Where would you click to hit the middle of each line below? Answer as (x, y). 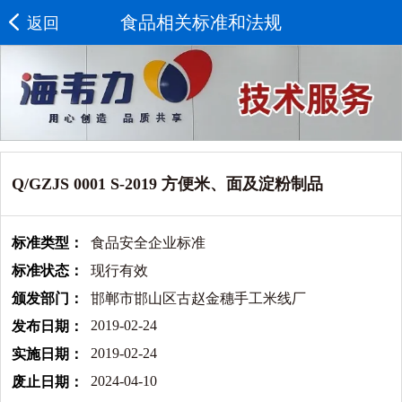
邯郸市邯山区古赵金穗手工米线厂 (198, 299)
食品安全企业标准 (148, 243)
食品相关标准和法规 (201, 22)
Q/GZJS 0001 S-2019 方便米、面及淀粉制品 (167, 184)
